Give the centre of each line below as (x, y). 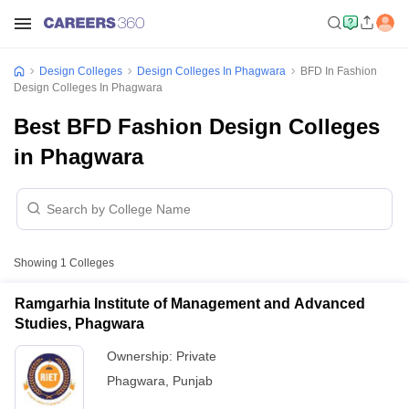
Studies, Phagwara (79, 324)
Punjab (193, 381)
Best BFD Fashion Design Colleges (197, 126)
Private (196, 356)
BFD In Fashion (339, 71)
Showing (37, 263)
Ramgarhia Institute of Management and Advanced (190, 304)
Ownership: (142, 356)
